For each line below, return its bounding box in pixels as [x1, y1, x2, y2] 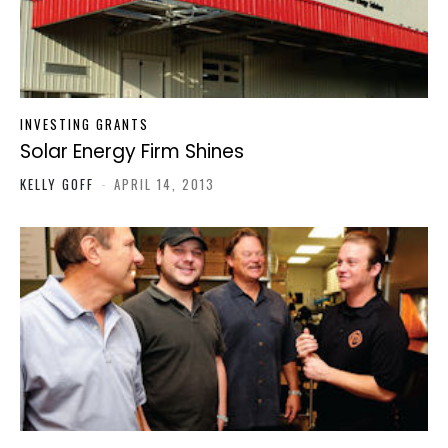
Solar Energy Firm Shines [20, 138, 244, 166]
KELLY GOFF [20, 174, 99, 195]
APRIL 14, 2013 [114, 174, 215, 195]
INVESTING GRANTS [20, 114, 149, 135]
